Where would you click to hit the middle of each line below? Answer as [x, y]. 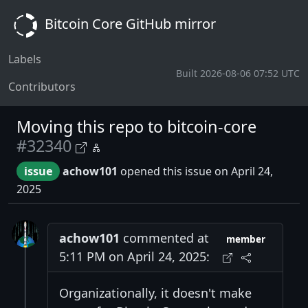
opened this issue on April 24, [196, 171]
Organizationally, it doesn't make [155, 293]
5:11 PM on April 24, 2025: [134, 256]
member [246, 239]
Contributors [42, 87]
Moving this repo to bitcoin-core [136, 126]
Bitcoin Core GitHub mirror [129, 24]
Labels [25, 59]
